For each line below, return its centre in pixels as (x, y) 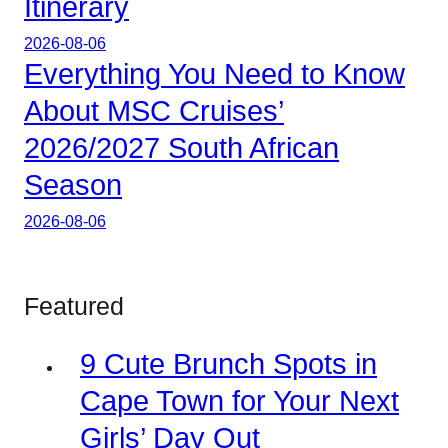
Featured (74, 306)
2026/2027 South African (181, 148)
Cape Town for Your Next (239, 401)
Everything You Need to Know (214, 74)
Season (73, 185)
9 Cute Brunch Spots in (228, 364)
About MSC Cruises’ (154, 111)
